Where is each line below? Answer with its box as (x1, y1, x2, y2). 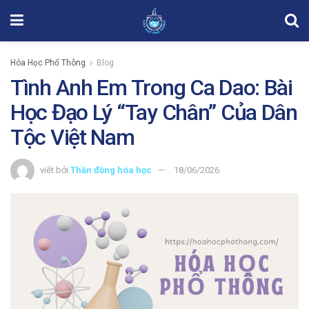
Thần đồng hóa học (70, 164, 152, 175)
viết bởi (40, 164, 68, 175)
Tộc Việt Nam (10, 124, 134, 150)
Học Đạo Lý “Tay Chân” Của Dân (10, 99, 297, 126)
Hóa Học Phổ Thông (10, 58, 86, 68)
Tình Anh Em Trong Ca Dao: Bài (10, 74, 292, 101)
